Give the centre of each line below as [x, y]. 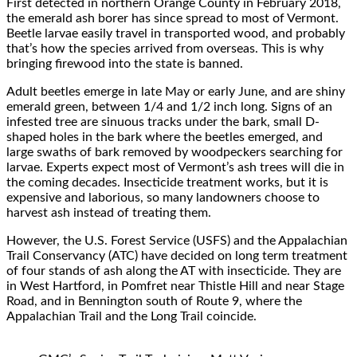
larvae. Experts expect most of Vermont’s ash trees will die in [175, 167]
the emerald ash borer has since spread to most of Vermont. [173, 18]
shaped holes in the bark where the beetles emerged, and [165, 137]
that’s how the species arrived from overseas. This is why [165, 48]
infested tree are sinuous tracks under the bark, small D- [163, 122]
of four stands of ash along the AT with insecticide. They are [174, 271]
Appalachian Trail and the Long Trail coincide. [131, 316]
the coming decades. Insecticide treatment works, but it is [167, 182]
